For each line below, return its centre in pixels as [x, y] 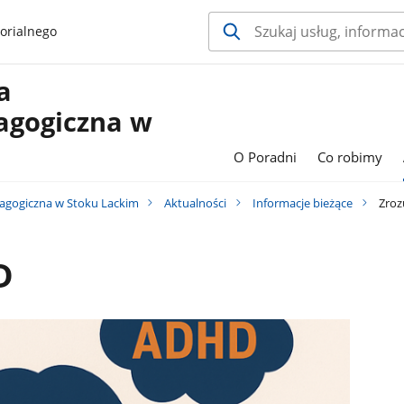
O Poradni [265, 157]
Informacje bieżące [303, 202]
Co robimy [350, 157]
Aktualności [196, 202]
